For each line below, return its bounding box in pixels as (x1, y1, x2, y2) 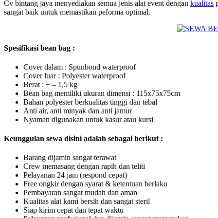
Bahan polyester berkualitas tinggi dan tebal (23, 97, 157, 106)
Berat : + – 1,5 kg (23, 80, 77, 89)
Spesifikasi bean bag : (4, 43, 75, 52)
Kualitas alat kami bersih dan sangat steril (23, 197, 150, 206)
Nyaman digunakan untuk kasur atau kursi (23, 115, 153, 124)
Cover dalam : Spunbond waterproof (23, 62, 136, 71)
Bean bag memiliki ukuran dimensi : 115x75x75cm (23, 89, 180, 97)
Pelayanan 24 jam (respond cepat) (23, 171, 127, 180)
